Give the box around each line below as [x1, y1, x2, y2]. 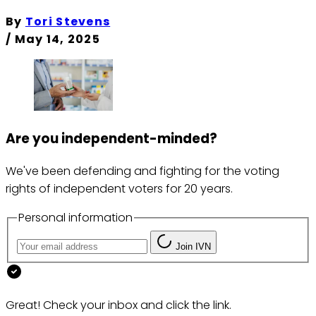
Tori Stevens [25, 13, 111, 30]
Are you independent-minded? [6, 129, 217, 149]
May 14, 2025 [14, 31, 100, 48]
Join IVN [176, 241, 211, 252]
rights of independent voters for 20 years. [6, 181, 233, 197]
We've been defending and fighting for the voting [6, 163, 279, 180]
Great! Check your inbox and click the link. [6, 296, 231, 313]
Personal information [18, 209, 133, 226]
